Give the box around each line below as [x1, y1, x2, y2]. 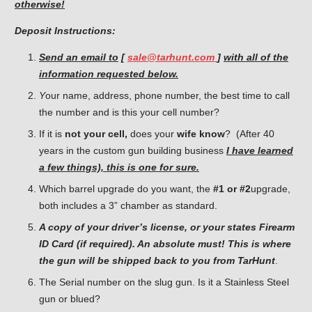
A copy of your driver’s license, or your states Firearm [39, 221, 295, 233]
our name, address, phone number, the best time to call [45, 90, 290, 102]
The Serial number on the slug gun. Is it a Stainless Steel [39, 276, 289, 288]
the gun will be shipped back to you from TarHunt [39, 255, 275, 267]
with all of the [224, 52, 288, 63]
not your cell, [65, 128, 127, 140]
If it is [39, 128, 65, 140]
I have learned [226, 145, 293, 157]
